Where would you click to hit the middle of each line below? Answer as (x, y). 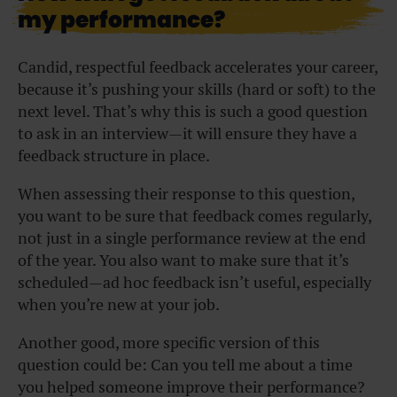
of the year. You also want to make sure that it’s (183, 261)
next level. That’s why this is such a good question (193, 112)
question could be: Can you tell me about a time (185, 365)
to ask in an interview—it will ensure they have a (187, 134)
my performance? (121, 20)
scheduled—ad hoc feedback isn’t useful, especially (195, 283)
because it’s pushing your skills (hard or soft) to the (197, 90)
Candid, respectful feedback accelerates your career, (198, 67)
